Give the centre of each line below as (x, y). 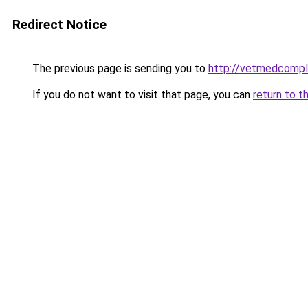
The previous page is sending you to (119, 68)
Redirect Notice (59, 24)
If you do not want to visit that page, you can (141, 95)
